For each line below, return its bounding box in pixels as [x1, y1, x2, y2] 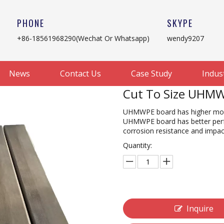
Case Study [131, 68, 172, 79]
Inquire [186, 203, 214, 214]
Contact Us [60, 68, 101, 79]
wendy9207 [167, 33, 204, 43]
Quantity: [122, 140, 152, 150]
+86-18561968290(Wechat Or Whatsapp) [17, 33, 149, 43]
